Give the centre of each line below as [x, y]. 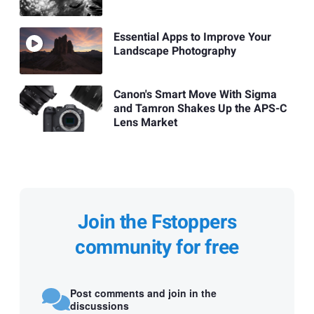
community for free [157, 248]
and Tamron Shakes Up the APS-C [200, 108]
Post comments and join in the [143, 293]
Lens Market [145, 122]
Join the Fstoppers [157, 223]
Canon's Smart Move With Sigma [195, 94]
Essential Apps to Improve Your [192, 37]
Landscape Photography [175, 51]
